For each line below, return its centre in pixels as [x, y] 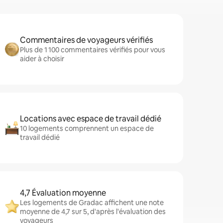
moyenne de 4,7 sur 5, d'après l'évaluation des [93, 212]
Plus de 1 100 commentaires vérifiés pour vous [93, 50]
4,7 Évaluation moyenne [63, 193]
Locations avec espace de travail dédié [91, 119]
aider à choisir [42, 59]
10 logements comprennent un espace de [87, 128]
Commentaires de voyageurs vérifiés [86, 40]
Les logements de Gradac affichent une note [92, 203]
